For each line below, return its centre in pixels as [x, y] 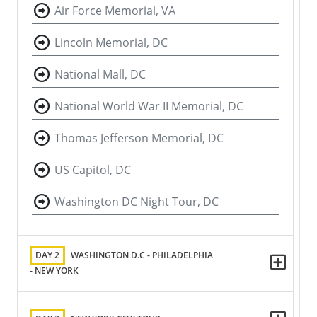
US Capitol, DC [93, 170]
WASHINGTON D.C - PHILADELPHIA [142, 255]
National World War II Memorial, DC [149, 106]
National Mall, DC [100, 74]
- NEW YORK [54, 271]
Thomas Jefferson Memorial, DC [139, 138]
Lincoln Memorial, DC [111, 42]
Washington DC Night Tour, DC [137, 202]
